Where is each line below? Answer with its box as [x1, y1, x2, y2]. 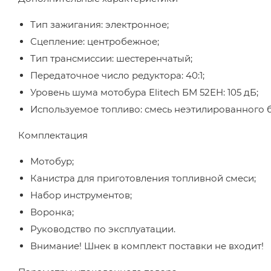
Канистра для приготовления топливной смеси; [30, 172, 256, 184]
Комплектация [18, 129, 90, 141]
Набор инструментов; [30, 189, 132, 201]
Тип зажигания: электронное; [30, 19, 169, 30]
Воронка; [30, 206, 74, 218]
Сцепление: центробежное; [30, 36, 159, 47]
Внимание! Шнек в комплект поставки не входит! [30, 240, 264, 252]
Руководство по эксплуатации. [30, 223, 175, 235]
